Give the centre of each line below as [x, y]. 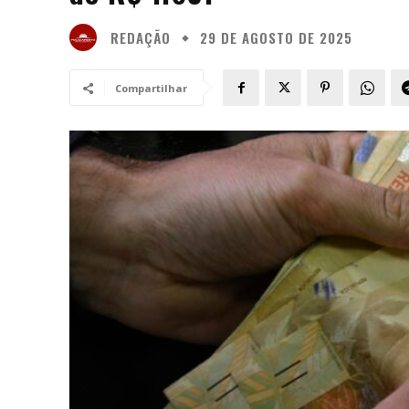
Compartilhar [151, 88]
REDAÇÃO [141, 37]
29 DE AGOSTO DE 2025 [276, 38]
